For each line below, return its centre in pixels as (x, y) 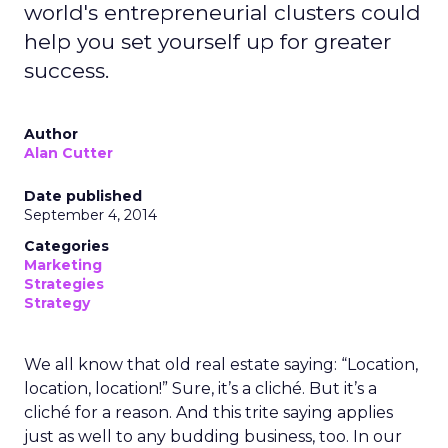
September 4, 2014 (90, 215)
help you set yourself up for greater (207, 41)
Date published (83, 196)
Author (51, 134)
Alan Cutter (68, 153)
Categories (66, 246)
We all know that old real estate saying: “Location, (221, 364)
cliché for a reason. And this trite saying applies (208, 412)
